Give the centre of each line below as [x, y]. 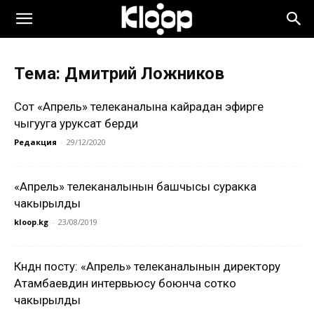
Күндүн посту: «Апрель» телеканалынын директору [147, 266]
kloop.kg [31, 222]
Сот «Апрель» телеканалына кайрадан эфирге [139, 107]
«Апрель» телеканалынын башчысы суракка [135, 186]
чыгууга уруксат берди [76, 123]
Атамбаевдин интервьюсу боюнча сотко [125, 283]
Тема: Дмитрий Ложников [119, 74]
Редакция [35, 142]
